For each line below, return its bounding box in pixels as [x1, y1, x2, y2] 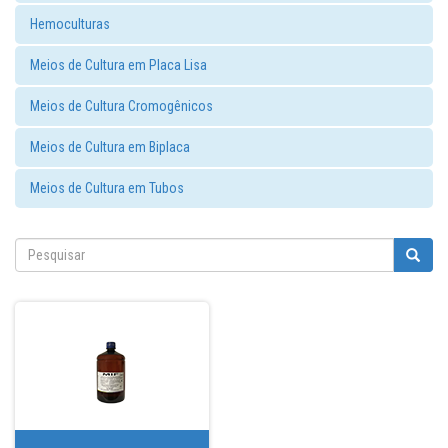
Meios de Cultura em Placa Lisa [30, 57, 207, 73]
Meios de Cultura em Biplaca [30, 139, 190, 155]
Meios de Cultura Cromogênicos [30, 98, 213, 114]
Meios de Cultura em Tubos [30, 180, 184, 196]
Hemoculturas [30, 16, 110, 32]
